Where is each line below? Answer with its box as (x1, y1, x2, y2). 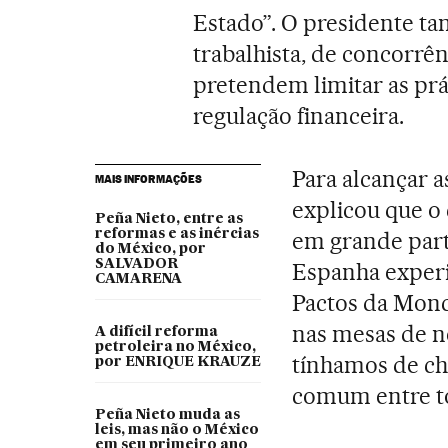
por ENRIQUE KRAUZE (94, 354, 261, 369)
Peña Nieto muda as (94, 407, 240, 422)
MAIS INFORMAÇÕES (94, 171, 202, 186)
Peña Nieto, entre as (94, 211, 243, 226)
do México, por (94, 241, 206, 256)
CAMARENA (94, 271, 182, 286)
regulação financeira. (193, 101, 404, 130)
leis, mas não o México (94, 422, 259, 437)
